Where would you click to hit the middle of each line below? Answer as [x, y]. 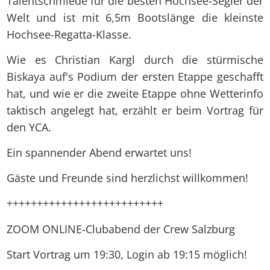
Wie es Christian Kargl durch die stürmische [135, 60]
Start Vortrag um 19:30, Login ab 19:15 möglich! [127, 254]
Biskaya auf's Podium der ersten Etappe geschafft [135, 77]
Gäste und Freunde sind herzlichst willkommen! [128, 178]
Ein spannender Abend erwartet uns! [99, 153]
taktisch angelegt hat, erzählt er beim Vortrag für [135, 111]
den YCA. [29, 127]
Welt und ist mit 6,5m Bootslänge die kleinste [135, 18]
